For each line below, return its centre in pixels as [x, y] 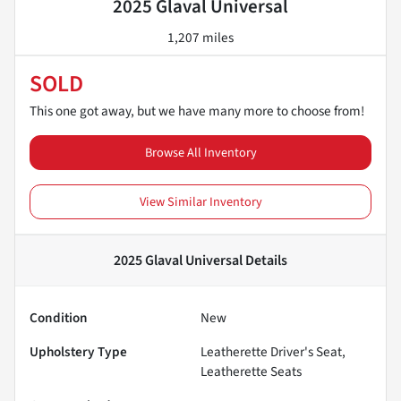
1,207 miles [200, 37]
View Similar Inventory [200, 201]
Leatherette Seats [251, 371]
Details [265, 260]
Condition [59, 317]
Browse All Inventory [200, 152]
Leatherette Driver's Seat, [273, 351]
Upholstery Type [78, 351]
